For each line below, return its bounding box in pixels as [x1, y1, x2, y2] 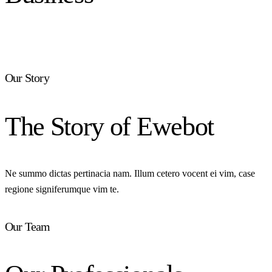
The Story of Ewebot [5, 111, 214, 141]
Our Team [5, 219, 50, 233]
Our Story [5, 71, 49, 85]
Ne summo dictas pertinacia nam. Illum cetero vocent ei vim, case [5, 168, 255, 179]
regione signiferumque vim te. [5, 184, 119, 195]
